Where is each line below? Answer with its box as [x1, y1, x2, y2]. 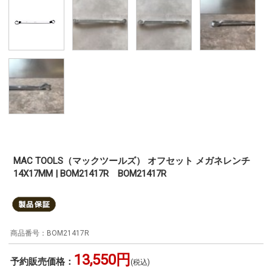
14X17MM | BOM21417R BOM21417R [13, 168, 166, 179]
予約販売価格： [10, 256, 74, 267]
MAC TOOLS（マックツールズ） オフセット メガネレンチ [13, 155, 250, 166]
